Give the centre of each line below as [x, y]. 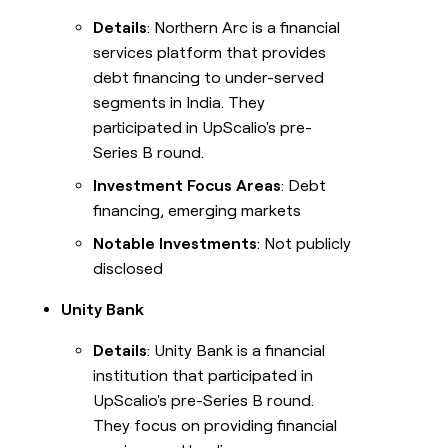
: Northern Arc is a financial [244, 28]
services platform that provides [210, 53]
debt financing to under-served [209, 78]
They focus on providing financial [215, 426]
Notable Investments [175, 244]
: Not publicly [304, 244]
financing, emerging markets [197, 211]
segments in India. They [179, 103]
